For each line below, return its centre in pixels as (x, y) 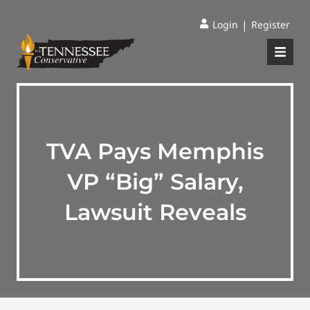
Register (271, 25)
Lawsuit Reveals (155, 212)
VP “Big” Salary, (155, 182)
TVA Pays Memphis (155, 151)
